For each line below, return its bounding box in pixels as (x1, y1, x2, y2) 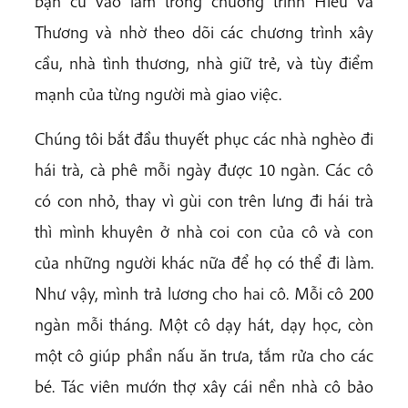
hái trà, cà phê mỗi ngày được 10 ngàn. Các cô (35, 158, 373, 181)
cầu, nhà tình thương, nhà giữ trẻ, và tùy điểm (35, 52, 373, 75)
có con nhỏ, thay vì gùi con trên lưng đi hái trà (35, 189, 373, 212)
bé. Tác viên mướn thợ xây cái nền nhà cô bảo (35, 375, 373, 398)
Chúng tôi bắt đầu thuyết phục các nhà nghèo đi (35, 127, 373, 150)
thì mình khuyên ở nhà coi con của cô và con (35, 220, 373, 243)
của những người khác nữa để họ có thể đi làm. (35, 251, 373, 274)
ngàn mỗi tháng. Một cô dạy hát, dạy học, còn (35, 313, 373, 336)
